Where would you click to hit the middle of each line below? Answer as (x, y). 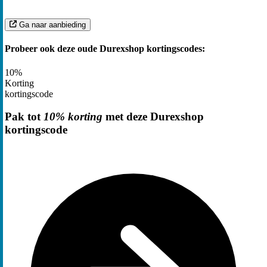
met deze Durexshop (153, 117)
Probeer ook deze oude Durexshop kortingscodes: (105, 49)
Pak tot (24, 117)
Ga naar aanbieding (52, 25)
